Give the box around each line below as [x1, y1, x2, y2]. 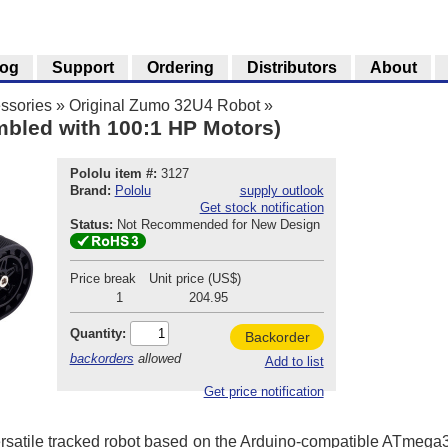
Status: [69, 217, 113, 233]
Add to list [264, 354, 324, 370]
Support [51, 59, 114, 76]
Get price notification [203, 384, 324, 400]
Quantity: [69, 325, 126, 341]
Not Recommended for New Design [116, 217, 324, 233]
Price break [69, 271, 136, 286]
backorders [69, 350, 134, 366]
